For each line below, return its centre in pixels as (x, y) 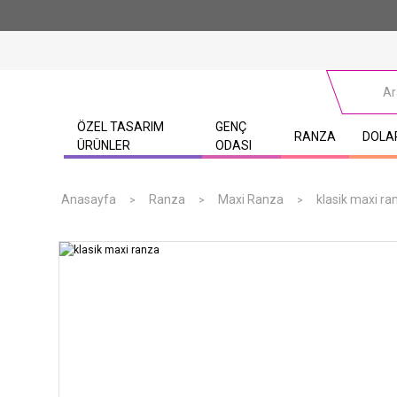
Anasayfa (89, 199)
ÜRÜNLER (104, 145)
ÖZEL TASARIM (121, 127)
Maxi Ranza (251, 199)
